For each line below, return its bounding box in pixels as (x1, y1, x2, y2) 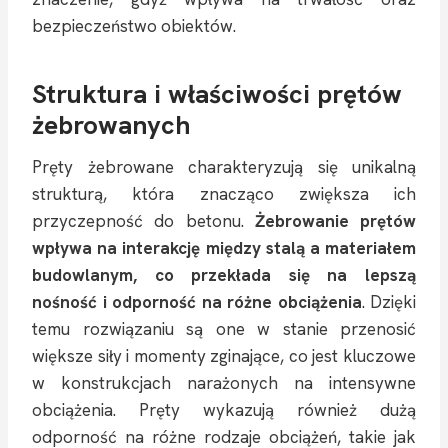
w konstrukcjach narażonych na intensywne (32, 371, 416, 394)
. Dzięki (361, 290, 416, 313)
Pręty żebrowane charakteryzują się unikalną (32, 155, 416, 178)
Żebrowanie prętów (254, 209, 416, 232)
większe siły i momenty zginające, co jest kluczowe (32, 344, 416, 367)
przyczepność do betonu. (32, 209, 255, 232)
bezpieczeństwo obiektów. (32, 14, 236, 37)
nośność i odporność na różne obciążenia (32, 290, 362, 313)
